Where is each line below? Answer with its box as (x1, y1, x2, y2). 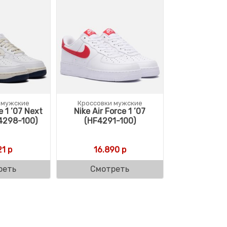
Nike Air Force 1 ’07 (74, 106, 146, 116)
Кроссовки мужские (77, 99, 142, 107)
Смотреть (90, 164, 130, 174)
